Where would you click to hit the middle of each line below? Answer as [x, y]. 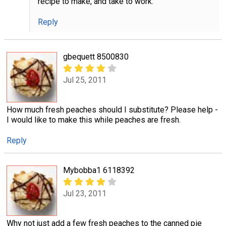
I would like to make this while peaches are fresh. [94, 120]
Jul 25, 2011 [85, 80]
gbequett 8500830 [96, 56]
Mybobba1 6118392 [99, 171]
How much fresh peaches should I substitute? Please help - [112, 109]
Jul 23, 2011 [85, 194]
